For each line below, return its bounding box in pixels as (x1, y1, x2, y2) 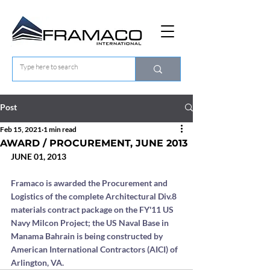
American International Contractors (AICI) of (11, 244, 180, 254)
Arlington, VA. (11, 257, 64, 268)
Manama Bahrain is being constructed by (11, 231, 165, 241)
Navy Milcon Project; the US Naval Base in (11, 218, 171, 228)
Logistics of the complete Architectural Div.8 (11, 191, 178, 201)
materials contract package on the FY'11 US (11, 204, 175, 215)
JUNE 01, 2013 (11, 151, 66, 162)
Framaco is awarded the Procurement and (11, 178, 169, 188)
